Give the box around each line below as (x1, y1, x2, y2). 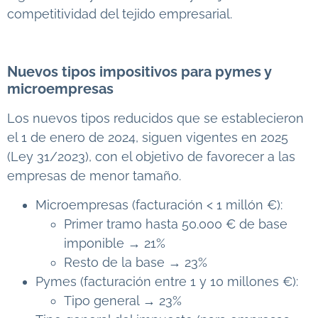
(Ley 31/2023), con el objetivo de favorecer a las (7, 148, 295, 164)
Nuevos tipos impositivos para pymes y (7, 62, 271, 80)
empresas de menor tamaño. (7, 168, 181, 183)
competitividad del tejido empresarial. (7, 6, 232, 22)
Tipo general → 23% (64, 293, 182, 309)
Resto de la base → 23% (64, 255, 207, 270)
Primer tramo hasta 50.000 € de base (64, 216, 287, 232)
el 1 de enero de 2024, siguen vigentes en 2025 (7, 129, 288, 145)
